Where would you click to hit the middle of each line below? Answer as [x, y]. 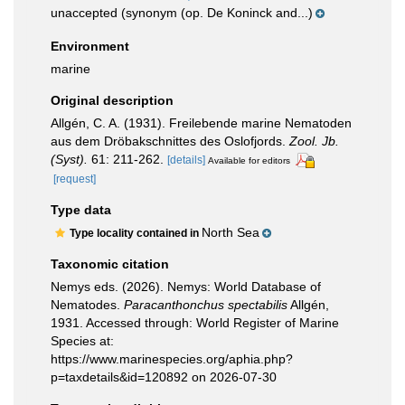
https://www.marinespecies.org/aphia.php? [172, 358]
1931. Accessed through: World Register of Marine [195, 322]
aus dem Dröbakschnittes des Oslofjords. [170, 141]
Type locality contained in [136, 233]
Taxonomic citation [110, 264]
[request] [75, 179]
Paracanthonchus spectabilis [206, 304]
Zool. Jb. [314, 141]
